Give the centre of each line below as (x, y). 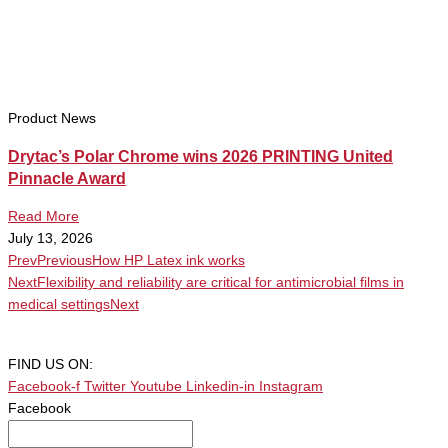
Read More (43, 217)
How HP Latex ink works (168, 261)
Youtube (156, 387)
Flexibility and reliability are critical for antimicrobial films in (220, 283)
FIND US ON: (50, 365)
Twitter (105, 387)
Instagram (291, 387)
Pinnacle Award (67, 179)
